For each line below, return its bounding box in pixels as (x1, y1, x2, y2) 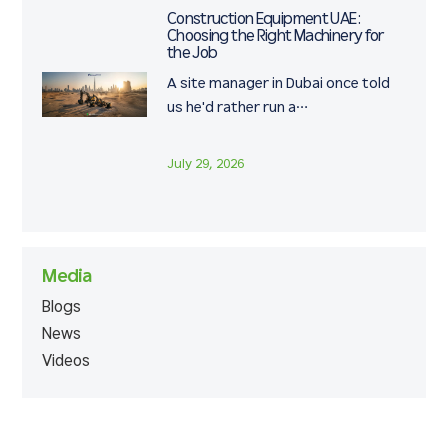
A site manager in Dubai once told (166, 76, 390, 92)
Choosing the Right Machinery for (166, 28, 384, 46)
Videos (42, 353, 91, 371)
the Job (166, 45, 220, 63)
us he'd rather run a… (166, 100, 309, 116)
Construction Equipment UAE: (166, 11, 361, 29)
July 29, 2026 (166, 157, 244, 172)
